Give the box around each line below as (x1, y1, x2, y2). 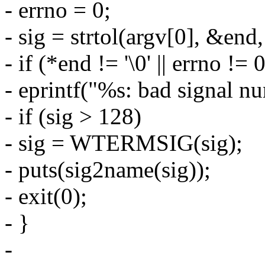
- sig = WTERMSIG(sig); (5, 130, 243, 156)
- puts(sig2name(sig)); (5, 156, 211, 182)
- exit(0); (5, 183, 87, 209)
